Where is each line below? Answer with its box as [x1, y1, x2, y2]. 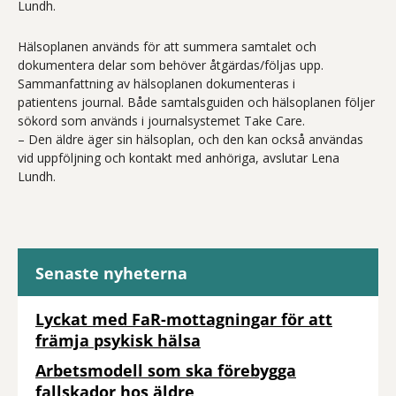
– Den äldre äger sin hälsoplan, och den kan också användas [18, 131, 363, 148]
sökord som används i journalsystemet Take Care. [18, 112, 305, 129]
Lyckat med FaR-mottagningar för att [35, 308, 332, 330]
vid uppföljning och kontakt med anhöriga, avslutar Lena [18, 149, 339, 166]
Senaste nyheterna [35, 263, 187, 284]
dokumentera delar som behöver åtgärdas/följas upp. [18, 57, 324, 73]
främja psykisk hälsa [35, 330, 201, 351]
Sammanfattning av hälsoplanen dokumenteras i [18, 75, 295, 92]
